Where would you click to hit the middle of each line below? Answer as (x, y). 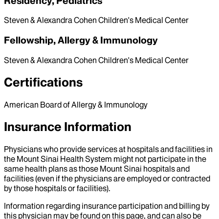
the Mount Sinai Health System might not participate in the (105, 159)
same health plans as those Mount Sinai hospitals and (97, 168)
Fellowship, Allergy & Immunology (81, 40)
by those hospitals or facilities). (57, 188)
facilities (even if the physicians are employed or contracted (107, 178)
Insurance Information (68, 127)
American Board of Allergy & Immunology (76, 104)
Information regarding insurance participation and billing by (107, 206)
